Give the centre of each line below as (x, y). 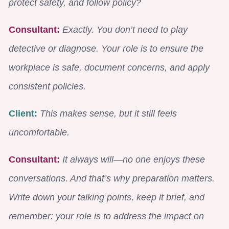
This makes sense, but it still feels (107, 113)
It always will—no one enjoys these (134, 159)
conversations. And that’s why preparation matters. (112, 178)
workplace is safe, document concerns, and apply (109, 67)
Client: (23, 113)
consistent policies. (47, 86)
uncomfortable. (39, 132)
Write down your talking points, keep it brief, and (107, 197)
